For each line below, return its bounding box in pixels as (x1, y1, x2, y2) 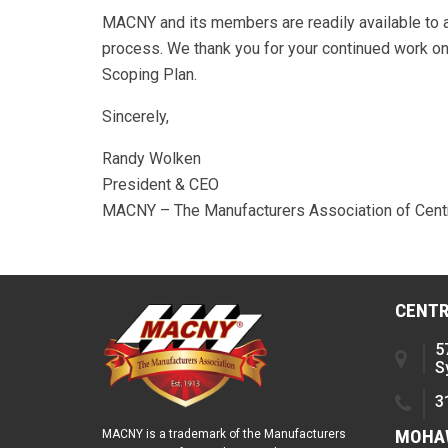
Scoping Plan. (102, 65, 197, 85)
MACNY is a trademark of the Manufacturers (102, 427, 346, 442)
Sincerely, (102, 107, 169, 127)
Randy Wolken (102, 149, 201, 169)
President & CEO (102, 175, 219, 195)
